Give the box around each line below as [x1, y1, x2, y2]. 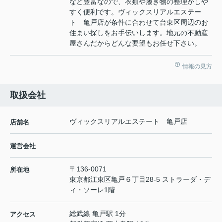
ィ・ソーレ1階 [69, 185, 115, 194]
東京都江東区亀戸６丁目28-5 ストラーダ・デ [69, 175, 211, 183]
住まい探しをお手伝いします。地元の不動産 [69, 28, 208, 37]
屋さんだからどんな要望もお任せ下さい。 [69, 39, 201, 47]
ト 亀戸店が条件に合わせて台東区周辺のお [69, 18, 208, 26]
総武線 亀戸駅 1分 [69, 209, 126, 218]
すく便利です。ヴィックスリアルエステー [69, 7, 201, 16]
